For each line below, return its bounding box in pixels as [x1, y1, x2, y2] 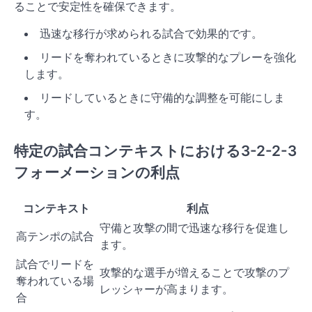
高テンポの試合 [16, 229, 94, 244]
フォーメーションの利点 [14, 164, 180, 182]
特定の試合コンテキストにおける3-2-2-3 [14, 142, 297, 160]
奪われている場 [16, 274, 94, 288]
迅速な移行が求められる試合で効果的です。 [40, 26, 263, 40]
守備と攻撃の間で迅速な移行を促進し [100, 221, 289, 235]
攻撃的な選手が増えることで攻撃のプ [100, 265, 289, 280]
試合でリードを [16, 257, 94, 272]
